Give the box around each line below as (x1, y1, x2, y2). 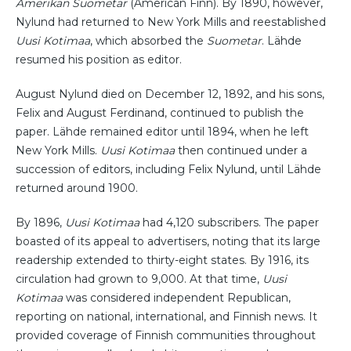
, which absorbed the (90, 33, 207, 48)
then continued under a (175, 143, 307, 157)
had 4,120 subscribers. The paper (139, 215, 319, 230)
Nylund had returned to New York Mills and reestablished (16, 14, 326, 29)
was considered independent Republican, (63, 290, 291, 305)
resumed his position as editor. (16, 52, 182, 67)
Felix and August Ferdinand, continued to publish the (16, 105, 304, 120)
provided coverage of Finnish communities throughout (16, 327, 316, 342)
